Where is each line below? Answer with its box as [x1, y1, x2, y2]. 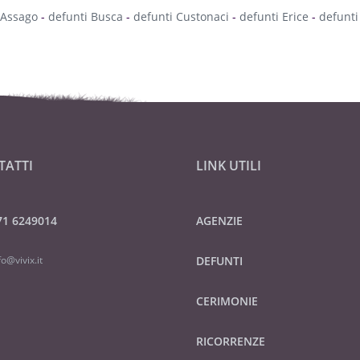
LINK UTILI [195, 157, 261, 174]
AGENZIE [195, 213, 243, 228]
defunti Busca [47, 9, 123, 24]
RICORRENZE [195, 333, 265, 349]
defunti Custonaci [133, 9, 229, 24]
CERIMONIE [195, 293, 258, 309]
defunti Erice [239, 9, 309, 24]
